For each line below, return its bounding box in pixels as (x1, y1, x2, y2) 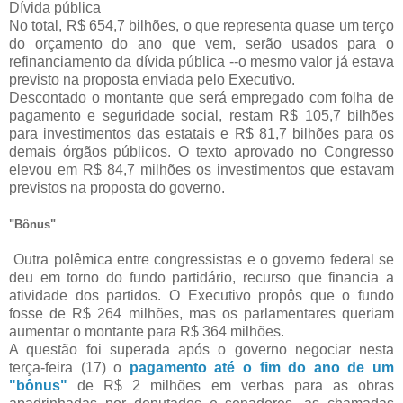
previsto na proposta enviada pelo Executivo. (9, 72, 295, 88)
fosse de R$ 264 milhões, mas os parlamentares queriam (9, 306, 394, 322)
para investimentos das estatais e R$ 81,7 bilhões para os (9, 126, 394, 142)
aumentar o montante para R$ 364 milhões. (9, 324, 284, 340)
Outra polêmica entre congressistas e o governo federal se (13, 252, 395, 268)
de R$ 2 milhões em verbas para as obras (67, 378, 394, 394)
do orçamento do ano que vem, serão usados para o (9, 36, 394, 52)
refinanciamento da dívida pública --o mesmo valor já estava (9, 54, 394, 70)
